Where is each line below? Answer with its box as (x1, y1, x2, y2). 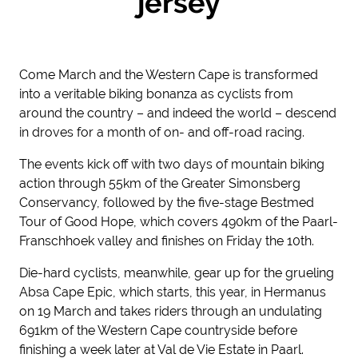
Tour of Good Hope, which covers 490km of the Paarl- (19, 214, 338, 229)
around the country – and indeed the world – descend (19, 105, 336, 121)
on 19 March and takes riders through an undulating (19, 304, 322, 319)
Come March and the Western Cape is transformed (19, 67, 318, 82)
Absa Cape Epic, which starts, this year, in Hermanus (19, 284, 326, 300)
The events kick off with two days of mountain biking (19, 157, 324, 172)
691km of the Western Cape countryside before (19, 323, 297, 338)
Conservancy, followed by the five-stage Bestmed (19, 195, 314, 210)
